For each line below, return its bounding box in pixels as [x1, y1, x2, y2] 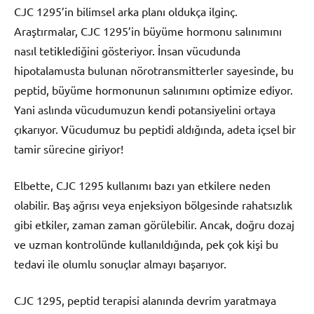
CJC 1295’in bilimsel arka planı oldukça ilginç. [14, 4, 238, 19]
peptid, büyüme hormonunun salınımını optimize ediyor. [14, 83, 293, 97]
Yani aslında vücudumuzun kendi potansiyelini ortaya [14, 102, 275, 117]
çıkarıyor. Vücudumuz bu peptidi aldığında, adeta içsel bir [14, 122, 296, 137]
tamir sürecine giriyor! [14, 142, 123, 156]
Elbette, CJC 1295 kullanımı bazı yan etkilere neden [14, 178, 271, 193]
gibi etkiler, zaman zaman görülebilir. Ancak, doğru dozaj [14, 217, 294, 232]
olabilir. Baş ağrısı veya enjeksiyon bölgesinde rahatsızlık [14, 198, 292, 212]
